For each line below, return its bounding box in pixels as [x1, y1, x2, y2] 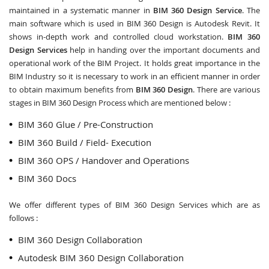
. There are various [193, 84, 261, 95]
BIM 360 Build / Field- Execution [18, 136, 151, 148]
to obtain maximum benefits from [9, 84, 136, 95]
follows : [9, 213, 38, 223]
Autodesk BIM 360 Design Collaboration [18, 252, 184, 264]
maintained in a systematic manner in [9, 5, 153, 16]
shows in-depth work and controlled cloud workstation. [9, 31, 228, 42]
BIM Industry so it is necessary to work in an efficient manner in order [9, 71, 260, 82]
